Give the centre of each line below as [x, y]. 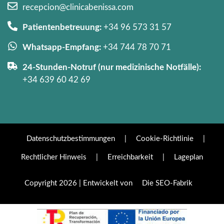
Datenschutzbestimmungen [71, 139]
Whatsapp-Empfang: [62, 47]
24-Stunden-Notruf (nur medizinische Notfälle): [112, 67]
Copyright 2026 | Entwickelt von [79, 183]
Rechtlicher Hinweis [54, 157]
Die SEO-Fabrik [167, 183]
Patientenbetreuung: [62, 27]
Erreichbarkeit [130, 157]
